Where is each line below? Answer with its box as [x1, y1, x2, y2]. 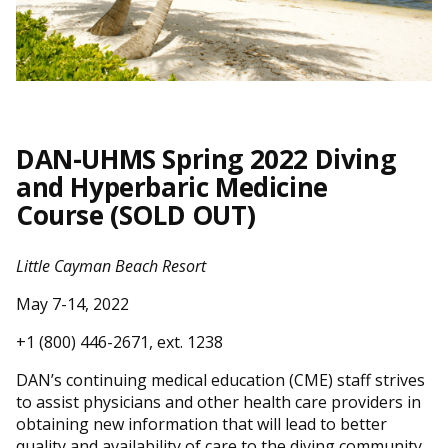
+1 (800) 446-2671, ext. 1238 [16, 331, 223, 354]
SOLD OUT [118, 197, 247, 234]
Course [16, 197, 111, 234]
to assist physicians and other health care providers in [16, 391, 421, 414]
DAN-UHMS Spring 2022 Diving [16, 141, 396, 178]
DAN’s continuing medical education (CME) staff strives [16, 369, 425, 392]
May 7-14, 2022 [16, 293, 129, 316]
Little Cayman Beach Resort [16, 255, 206, 278]
